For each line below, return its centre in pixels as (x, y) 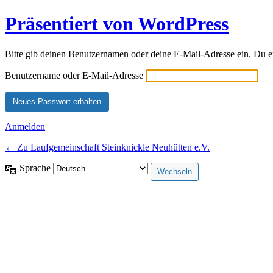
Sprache (36, 168)
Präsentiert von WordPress (117, 24)
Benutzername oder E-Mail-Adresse (74, 75)
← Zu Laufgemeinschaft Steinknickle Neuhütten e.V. (107, 147)
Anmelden (25, 126)
